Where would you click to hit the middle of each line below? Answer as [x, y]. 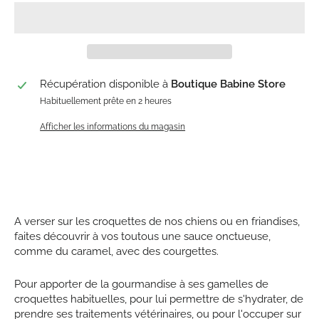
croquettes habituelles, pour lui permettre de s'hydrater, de [159, 299]
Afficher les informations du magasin [113, 126]
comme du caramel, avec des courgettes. [116, 251]
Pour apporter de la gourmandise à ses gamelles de [141, 284]
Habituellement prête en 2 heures [106, 101]
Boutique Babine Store [229, 84]
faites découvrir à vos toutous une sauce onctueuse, [142, 236]
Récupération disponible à [106, 84]
